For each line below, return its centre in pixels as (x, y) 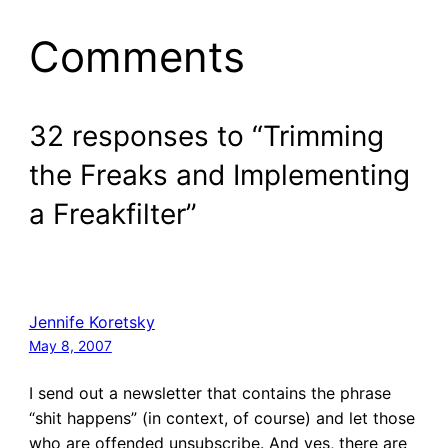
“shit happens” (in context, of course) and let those (221, 417)
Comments (136, 57)
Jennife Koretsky (91, 321)
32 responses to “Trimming (206, 135)
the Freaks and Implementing (219, 174)
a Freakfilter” (112, 213)
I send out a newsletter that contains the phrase (209, 392)
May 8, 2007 (70, 345)
